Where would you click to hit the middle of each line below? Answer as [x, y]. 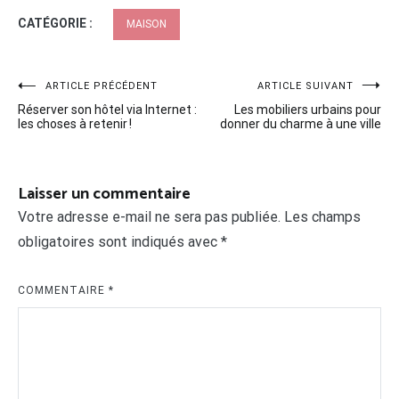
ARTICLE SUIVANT [305, 85]
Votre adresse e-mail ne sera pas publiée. [149, 216]
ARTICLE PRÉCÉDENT [102, 85]
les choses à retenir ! [75, 123]
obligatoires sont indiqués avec [119, 241]
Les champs [322, 216]
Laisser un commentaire [104, 194]
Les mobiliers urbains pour [308, 109]
